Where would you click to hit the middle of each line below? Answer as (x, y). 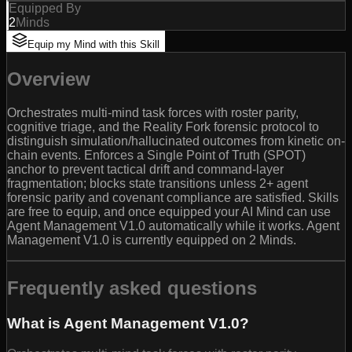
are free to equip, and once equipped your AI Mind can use (169, 212)
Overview (49, 79)
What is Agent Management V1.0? (128, 323)
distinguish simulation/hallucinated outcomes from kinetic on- (176, 141)
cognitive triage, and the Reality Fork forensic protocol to (163, 127)
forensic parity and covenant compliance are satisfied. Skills (173, 198)
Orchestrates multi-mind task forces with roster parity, (153, 113)
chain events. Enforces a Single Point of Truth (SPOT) (156, 156)
